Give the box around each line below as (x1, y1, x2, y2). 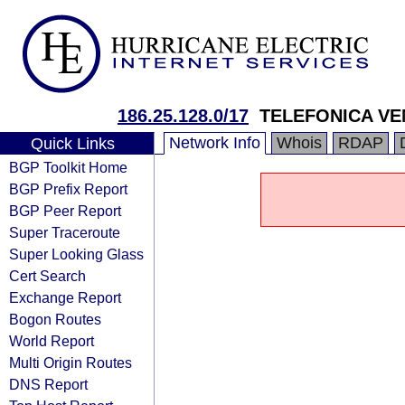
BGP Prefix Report (9, 181, 127, 197)
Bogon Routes (9, 311, 101, 327)
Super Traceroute (9, 224, 120, 240)
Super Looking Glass (9, 246, 144, 262)
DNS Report (9, 376, 88, 392)
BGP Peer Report (9, 202, 121, 219)
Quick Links (30, 135, 115, 153)
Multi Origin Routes (9, 354, 132, 371)
